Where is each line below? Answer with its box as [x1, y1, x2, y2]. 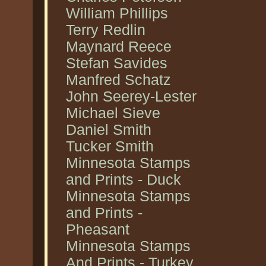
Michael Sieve [66, 105, 160, 121]
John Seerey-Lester [66, 88, 197, 104]
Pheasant [66, 221, 129, 237]
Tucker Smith [66, 138, 154, 154]
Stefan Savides [66, 55, 167, 71]
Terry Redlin [66, 22, 145, 38]
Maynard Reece [66, 39, 172, 55]
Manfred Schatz [66, 72, 171, 88]
